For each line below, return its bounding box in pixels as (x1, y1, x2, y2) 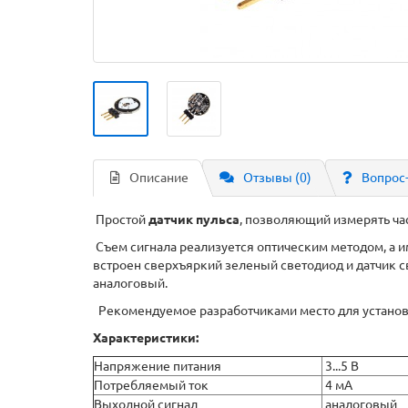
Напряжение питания (94, 359, 221, 373)
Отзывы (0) (243, 170, 311, 185)
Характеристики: (93, 331, 199, 345)
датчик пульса (148, 212, 240, 227)
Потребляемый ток (94, 378, 211, 393)
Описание (129, 170, 189, 185)
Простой (93, 212, 148, 227)
